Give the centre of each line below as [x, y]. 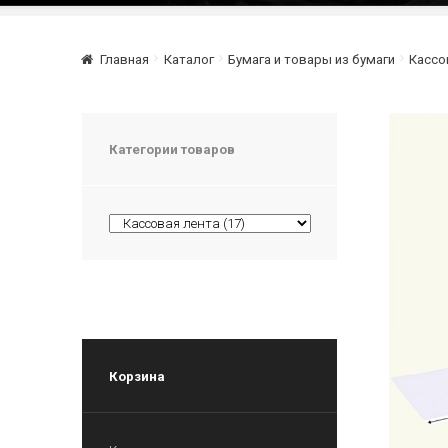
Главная [125, 59]
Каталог [188, 59]
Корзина [136, 376]
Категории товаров [171, 149]
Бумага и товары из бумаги [311, 59]
